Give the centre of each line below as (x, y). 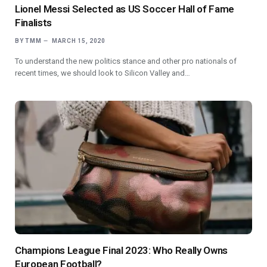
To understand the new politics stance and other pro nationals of (126, 61)
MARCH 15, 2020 (78, 41)
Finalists (33, 22)
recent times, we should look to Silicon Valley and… (103, 73)
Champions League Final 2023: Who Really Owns (122, 250)
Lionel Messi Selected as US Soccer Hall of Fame (125, 9)
